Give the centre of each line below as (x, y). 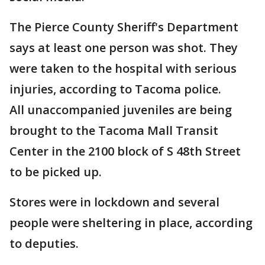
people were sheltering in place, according (131, 223)
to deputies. (44, 243)
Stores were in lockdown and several (114, 202)
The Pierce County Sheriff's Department (124, 27)
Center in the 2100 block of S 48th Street (125, 151)
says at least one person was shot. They (124, 48)
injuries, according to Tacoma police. (117, 89)
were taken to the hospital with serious (123, 68)
